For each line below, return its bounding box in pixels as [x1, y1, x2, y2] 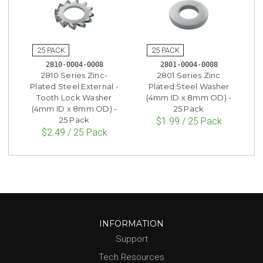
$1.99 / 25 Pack [156, 116, 222, 127]
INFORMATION [99, 218, 164, 230]
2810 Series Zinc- [41, 70, 108, 80]
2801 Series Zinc [157, 70, 221, 80]
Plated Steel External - [30, 82, 119, 92]
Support [115, 233, 148, 244]
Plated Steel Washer [148, 82, 230, 92]
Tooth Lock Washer [36, 93, 112, 103]
